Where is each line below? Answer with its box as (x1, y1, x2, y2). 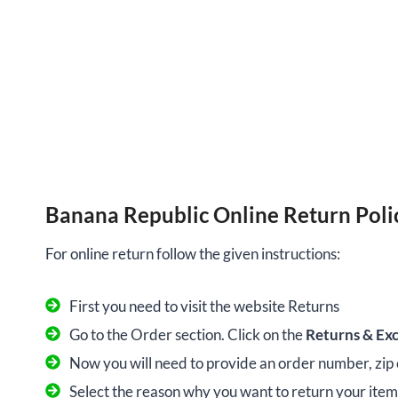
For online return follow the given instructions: (45, 244, 340, 264)
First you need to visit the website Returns (69, 297, 339, 316)
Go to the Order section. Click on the (69, 325, 306, 345)
